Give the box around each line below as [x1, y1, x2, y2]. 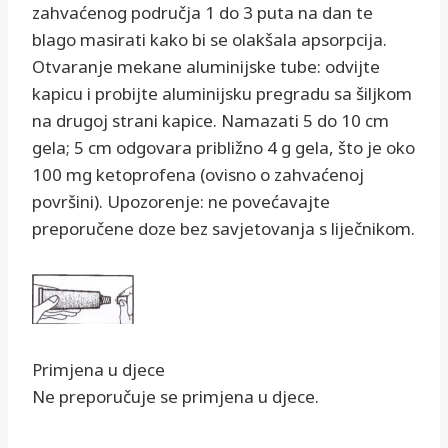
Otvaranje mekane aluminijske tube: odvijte [32, 55, 380, 79]
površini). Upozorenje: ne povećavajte [32, 190, 330, 214]
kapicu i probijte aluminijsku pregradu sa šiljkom [32, 82, 412, 106]
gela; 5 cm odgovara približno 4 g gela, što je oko [32, 136, 415, 160]
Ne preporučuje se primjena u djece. [32, 385, 319, 409]
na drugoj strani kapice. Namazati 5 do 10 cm [32, 109, 389, 133]
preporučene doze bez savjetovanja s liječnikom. [32, 217, 415, 241]
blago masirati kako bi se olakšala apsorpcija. [32, 28, 387, 52]
